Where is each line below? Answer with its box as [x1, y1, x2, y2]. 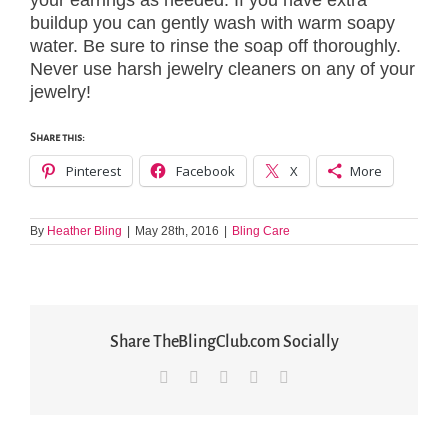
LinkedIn [228, 368, 286, 386]
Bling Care [232, 224, 290, 239]
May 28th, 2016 [135, 224, 219, 239]
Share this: [30, 131, 85, 144]
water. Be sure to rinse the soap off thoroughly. [30, 36, 401, 57]
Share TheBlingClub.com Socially [109, 333, 339, 352]
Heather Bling [47, 224, 122, 239]
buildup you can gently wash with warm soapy [30, 13, 395, 34]
